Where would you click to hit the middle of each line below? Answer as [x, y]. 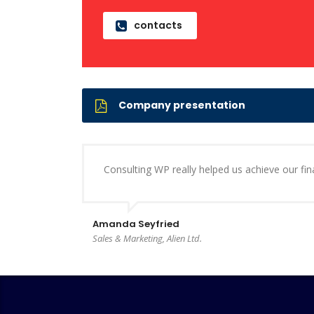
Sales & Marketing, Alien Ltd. [147, 238]
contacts [158, 25]
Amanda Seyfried [136, 224]
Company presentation [182, 105]
